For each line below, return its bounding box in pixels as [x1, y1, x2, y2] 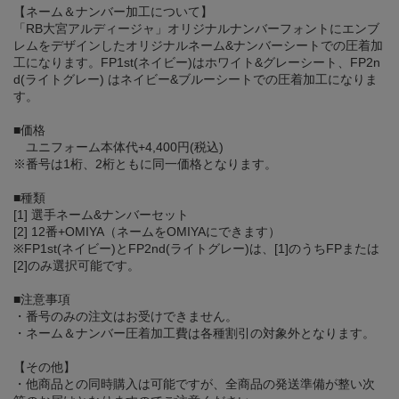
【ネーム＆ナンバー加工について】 [13, 4, 213, 20]
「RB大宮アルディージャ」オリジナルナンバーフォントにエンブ [13, 21, 379, 37]
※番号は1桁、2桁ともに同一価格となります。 [13, 157, 277, 172]
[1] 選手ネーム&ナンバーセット [13, 208, 189, 223]
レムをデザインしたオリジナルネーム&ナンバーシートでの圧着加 [13, 38, 383, 53]
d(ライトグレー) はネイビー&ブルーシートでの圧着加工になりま [13, 72, 378, 87]
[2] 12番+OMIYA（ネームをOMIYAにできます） [13, 224, 281, 240]
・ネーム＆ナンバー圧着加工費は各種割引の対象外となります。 [13, 326, 375, 341]
